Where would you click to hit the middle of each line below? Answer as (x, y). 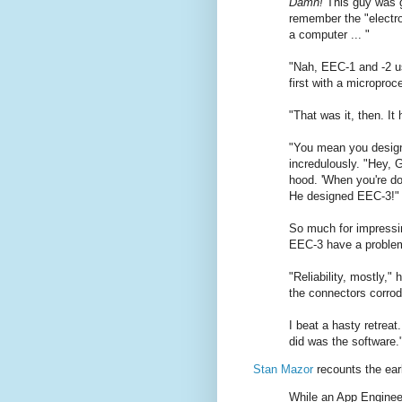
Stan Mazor (283, 370)
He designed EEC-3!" (344, 196)
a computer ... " (329, 34)
